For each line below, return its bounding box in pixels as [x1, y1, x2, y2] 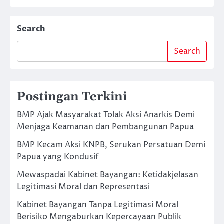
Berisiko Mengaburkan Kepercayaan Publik [17, 211, 181, 222]
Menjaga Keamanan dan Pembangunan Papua [17, 121, 194, 132]
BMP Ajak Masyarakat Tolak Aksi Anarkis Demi [17, 109, 195, 120]
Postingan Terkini [17, 89, 127, 104]
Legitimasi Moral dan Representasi [17, 181, 150, 192]
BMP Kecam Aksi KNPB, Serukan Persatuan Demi [17, 139, 205, 150]
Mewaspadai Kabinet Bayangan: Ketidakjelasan [17, 169, 198, 180]
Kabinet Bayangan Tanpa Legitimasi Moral [17, 199, 178, 210]
